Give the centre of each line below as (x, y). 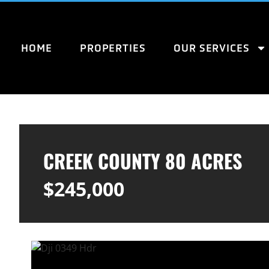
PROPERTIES (113, 48)
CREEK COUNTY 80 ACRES (143, 161)
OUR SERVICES (212, 48)
